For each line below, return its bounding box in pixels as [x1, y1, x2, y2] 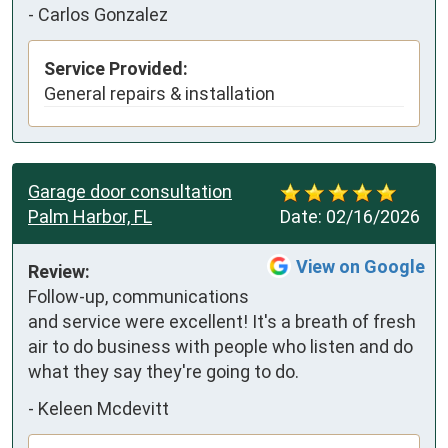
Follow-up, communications [28, 285, 249, 307]
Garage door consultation [28, 180, 232, 202]
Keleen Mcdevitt [38, 398, 169, 420]
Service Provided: [44, 57, 188, 79]
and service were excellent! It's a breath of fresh [28, 310, 416, 332]
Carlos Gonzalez [38, 4, 168, 26]
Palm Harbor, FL [28, 205, 152, 227]
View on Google [296, 255, 425, 277]
